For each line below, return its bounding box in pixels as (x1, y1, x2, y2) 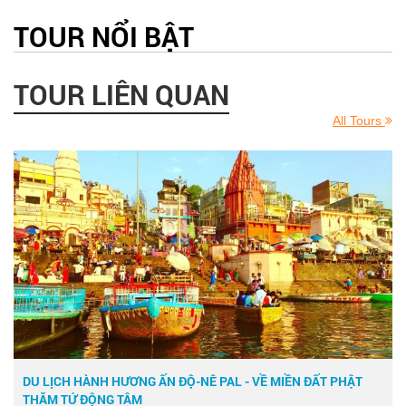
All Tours (333, 112, 382, 128)
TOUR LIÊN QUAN (14, 76, 229, 112)
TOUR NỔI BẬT (14, 18, 194, 54)
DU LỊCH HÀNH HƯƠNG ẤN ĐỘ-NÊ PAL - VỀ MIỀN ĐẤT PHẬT (23, 372, 362, 390)
